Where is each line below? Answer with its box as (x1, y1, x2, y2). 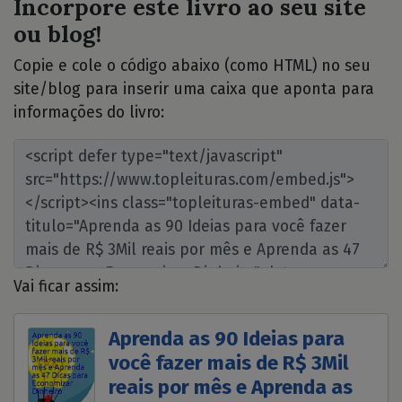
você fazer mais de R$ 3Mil (109, 350, 350, 375)
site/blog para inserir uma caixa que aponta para (13, 79, 374, 99)
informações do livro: (13, 102, 164, 122)
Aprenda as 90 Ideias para (109, 326, 345, 351)
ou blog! (13, 18, 101, 48)
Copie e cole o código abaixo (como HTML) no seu (13, 56, 371, 75)
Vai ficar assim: (13, 276, 118, 296)
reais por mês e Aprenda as (109, 374, 354, 399)
